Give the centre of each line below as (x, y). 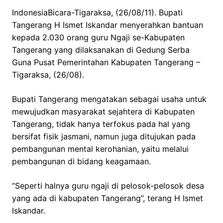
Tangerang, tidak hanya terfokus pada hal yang (101, 124)
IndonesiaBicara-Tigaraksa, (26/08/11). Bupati (97, 13)
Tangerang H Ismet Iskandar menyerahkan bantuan (108, 25)
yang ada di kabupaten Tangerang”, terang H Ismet (108, 198)
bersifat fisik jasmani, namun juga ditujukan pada (104, 137)
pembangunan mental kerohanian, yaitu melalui (100, 149)
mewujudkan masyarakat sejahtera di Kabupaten (103, 112)
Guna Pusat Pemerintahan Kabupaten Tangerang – (106, 62)
